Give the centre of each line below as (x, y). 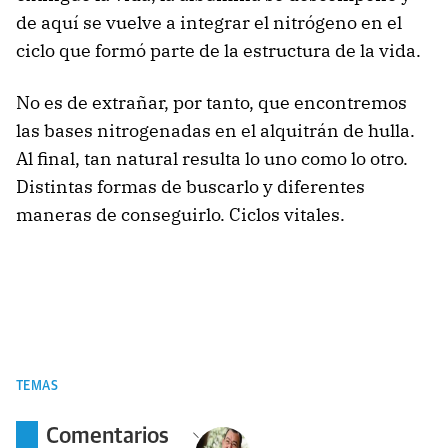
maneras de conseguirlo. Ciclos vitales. (180, 215)
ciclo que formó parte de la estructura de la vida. (218, 51)
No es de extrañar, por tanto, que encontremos (211, 103)
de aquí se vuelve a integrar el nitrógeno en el (209, 23)
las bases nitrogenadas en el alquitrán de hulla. (215, 131)
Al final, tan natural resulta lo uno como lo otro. (212, 159)
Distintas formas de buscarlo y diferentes (190, 187)
